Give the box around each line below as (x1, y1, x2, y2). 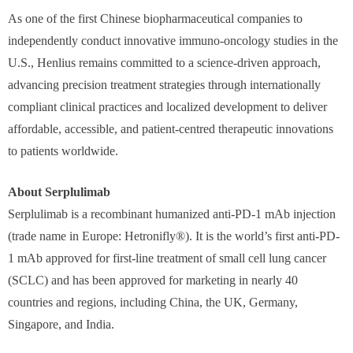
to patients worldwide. (8, 144, 118, 158)
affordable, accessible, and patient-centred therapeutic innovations (8, 122, 333, 136)
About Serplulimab (8, 185, 110, 199)
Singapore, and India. (8, 318, 114, 331)
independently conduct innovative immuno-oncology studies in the (8, 34, 338, 47)
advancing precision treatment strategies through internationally (8, 78, 321, 91)
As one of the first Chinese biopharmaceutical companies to (8, 12, 303, 25)
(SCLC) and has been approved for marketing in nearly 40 (8, 273, 298, 287)
